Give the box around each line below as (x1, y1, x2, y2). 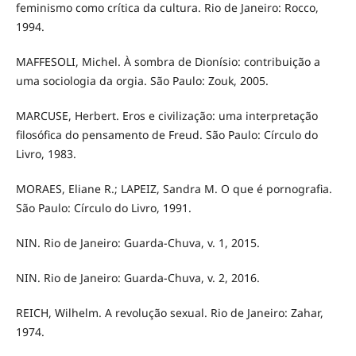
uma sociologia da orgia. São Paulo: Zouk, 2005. (15, 73, 269, 89)
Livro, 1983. (15, 146, 76, 162)
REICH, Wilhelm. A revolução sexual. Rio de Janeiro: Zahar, (15, 305, 323, 321)
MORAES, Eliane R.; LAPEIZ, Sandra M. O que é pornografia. (15, 181, 332, 197)
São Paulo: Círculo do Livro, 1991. (15, 200, 192, 216)
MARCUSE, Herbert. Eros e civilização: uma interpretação (15, 108, 318, 124)
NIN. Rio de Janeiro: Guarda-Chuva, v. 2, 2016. (15, 270, 260, 286)
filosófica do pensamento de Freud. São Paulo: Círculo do (15, 127, 318, 143)
